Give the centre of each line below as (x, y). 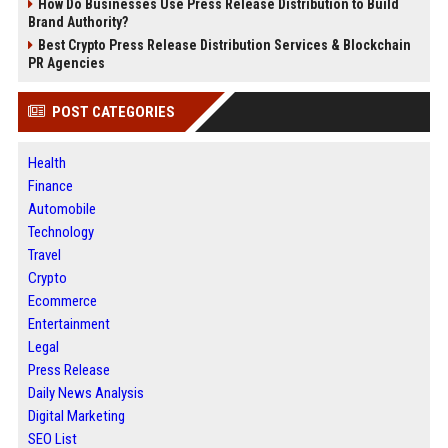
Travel (44, 255)
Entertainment (68, 324)
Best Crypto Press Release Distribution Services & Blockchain (224, 45)
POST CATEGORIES (113, 112)
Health (46, 163)
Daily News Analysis (85, 393)
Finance (50, 186)
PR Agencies (66, 63)
